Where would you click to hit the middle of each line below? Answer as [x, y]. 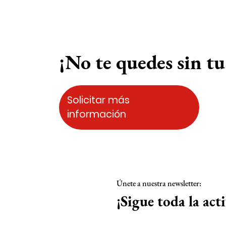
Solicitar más [98, 100]
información [97, 115]
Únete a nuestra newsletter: [159, 183]
